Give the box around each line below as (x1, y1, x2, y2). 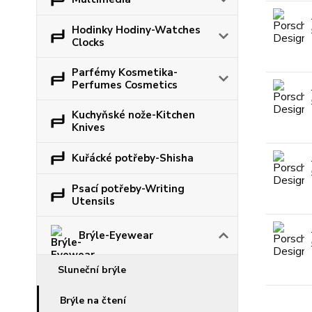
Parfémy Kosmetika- (72, 65, 178, 79)
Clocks (72, 36, 104, 49)
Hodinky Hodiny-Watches (72, 23, 201, 37)
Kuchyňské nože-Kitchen (72, 108, 195, 122)
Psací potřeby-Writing (72, 182, 185, 196)
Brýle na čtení (60, 294, 126, 307)
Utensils (72, 194, 115, 208)
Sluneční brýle (58, 263, 126, 276)
